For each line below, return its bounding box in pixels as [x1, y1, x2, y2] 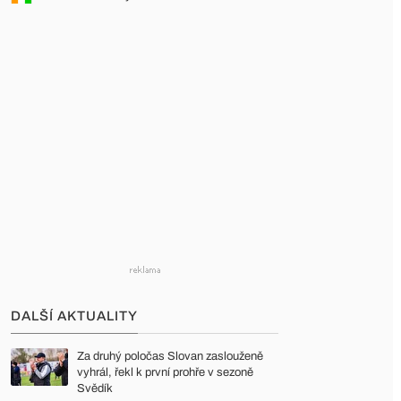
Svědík [77, 382, 113, 395]
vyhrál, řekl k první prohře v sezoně [77, 366, 253, 379]
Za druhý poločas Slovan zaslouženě [77, 350, 263, 363]
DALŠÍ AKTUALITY [11, 309, 138, 323]
